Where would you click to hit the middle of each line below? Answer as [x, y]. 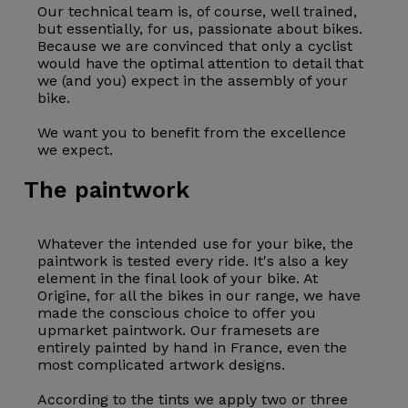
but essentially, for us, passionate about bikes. [200, 29]
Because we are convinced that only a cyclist [195, 46]
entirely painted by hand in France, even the [193, 348]
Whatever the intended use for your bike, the [196, 244]
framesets [257, 331]
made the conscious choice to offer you [177, 313]
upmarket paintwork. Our [130, 331]
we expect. [76, 150]
